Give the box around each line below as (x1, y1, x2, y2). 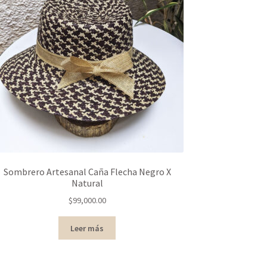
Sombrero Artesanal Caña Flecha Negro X (3, 165, 171, 178)
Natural (71, 176, 103, 189)
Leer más (70, 222, 104, 234)
